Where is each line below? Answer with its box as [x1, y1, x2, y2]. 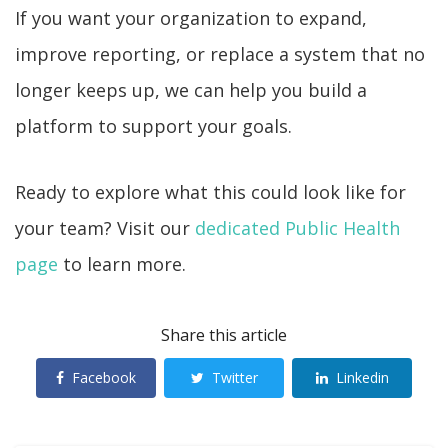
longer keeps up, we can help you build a [15, 78, 367, 103]
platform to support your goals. [15, 114, 292, 139]
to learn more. [58, 252, 186, 277]
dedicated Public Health [195, 216, 400, 241]
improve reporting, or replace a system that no [15, 42, 425, 67]
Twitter [211, 368, 258, 388]
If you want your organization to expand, [15, 6, 367, 31]
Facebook [72, 368, 136, 388]
